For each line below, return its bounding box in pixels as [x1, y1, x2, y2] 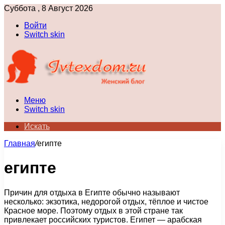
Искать [24, 122, 50, 131]
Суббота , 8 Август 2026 [4, 4, 93, 13]
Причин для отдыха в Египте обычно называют [4, 188, 180, 197]
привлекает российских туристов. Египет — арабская [4, 215, 202, 224]
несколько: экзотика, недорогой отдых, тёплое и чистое [4, 197, 208, 206]
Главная [4, 139, 35, 148]
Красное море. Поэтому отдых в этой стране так [4, 206, 183, 215]
